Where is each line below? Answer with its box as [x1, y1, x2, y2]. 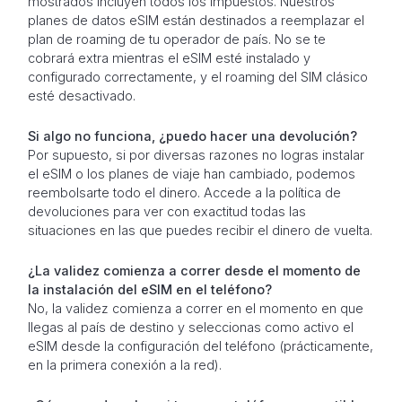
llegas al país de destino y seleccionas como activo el [27, 319, 354, 336]
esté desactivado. [27, 88, 135, 104]
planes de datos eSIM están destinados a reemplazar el [27, 13, 364, 29]
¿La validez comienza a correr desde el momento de [27, 263, 361, 279]
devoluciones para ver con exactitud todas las [27, 204, 306, 220]
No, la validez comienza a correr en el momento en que [27, 301, 363, 317]
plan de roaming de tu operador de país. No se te [27, 31, 326, 48]
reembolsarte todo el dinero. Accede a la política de [27, 185, 341, 201]
